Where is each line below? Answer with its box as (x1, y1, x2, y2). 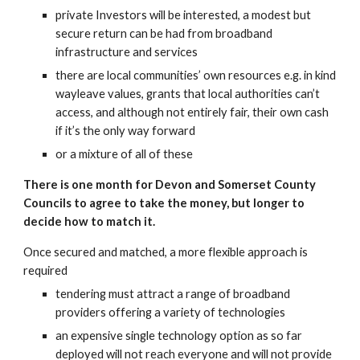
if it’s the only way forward (55, 124, 196, 137)
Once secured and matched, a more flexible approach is (23, 245, 309, 259)
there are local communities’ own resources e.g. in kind (55, 68, 337, 82)
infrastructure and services (55, 45, 198, 59)
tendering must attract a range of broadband (55, 287, 291, 301)
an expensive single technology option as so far (55, 329, 303, 342)
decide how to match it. (23, 215, 156, 228)
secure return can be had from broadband (55, 27, 273, 40)
